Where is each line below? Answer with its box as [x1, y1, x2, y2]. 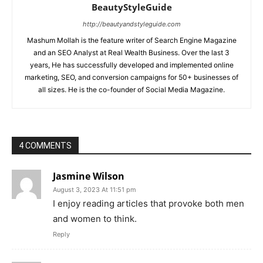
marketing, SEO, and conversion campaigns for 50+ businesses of [25, 73, 238, 82]
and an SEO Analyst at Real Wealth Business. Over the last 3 [33, 48, 230, 58]
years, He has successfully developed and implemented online [29, 60, 234, 70]
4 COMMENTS [19, 141, 72, 151]
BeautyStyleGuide [91, 1, 172, 14]
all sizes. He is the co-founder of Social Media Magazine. [38, 85, 225, 95]
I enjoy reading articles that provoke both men [53, 198, 244, 210]
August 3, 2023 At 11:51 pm [53, 186, 136, 194]
